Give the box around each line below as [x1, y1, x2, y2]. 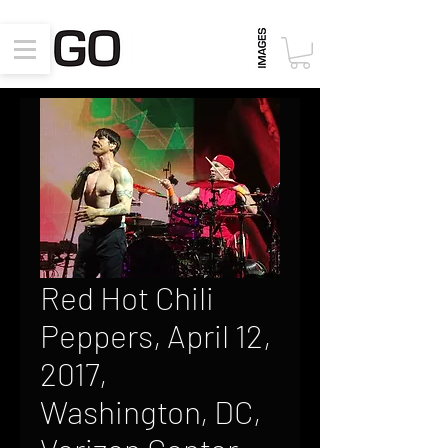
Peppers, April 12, [40, 316, 271, 354]
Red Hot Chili [40, 278, 214, 316]
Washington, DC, [40, 392, 261, 430]
